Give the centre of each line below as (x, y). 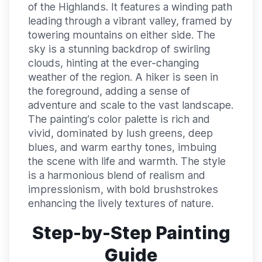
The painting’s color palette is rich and (119, 119)
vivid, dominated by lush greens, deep (120, 133)
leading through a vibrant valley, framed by (130, 20)
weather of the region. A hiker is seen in (123, 77)
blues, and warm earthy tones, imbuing (122, 147)
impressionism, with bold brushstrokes (123, 189)
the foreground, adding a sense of (109, 91)
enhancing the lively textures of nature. (121, 203)
